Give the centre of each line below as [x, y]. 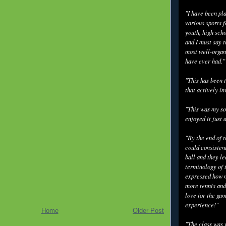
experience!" [202, 205]
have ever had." [205, 61]
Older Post [148, 211]
